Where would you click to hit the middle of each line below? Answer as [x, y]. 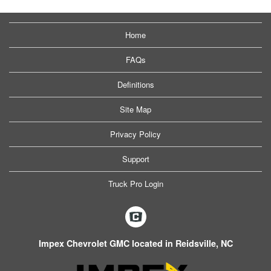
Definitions [135, 85]
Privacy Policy [135, 134]
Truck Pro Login [135, 184]
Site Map [135, 109]
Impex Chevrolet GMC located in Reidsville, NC [135, 243]
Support [135, 159]
